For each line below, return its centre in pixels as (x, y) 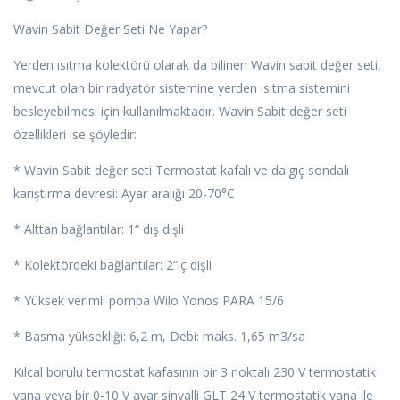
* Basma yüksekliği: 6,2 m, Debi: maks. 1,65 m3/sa (159, 336)
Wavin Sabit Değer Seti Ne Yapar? (110, 29)
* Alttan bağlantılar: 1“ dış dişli (99, 229)
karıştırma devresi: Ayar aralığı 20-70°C (124, 193)
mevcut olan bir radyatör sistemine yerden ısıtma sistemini (182, 87)
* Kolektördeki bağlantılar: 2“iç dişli (112, 264)
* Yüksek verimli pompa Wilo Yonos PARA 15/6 (149, 300)
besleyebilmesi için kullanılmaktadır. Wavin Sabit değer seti (180, 111)
